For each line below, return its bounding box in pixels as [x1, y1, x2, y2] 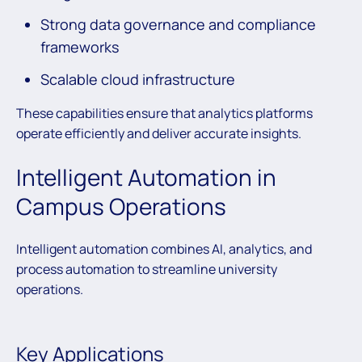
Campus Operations [16, 191, 226, 222]
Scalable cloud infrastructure [40, 69, 235, 89]
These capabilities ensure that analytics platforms [16, 103, 313, 122]
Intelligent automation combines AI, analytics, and [16, 240, 312, 259]
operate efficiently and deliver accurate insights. [16, 124, 301, 142]
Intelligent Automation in [16, 162, 276, 193]
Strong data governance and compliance [40, 14, 316, 34]
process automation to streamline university [16, 260, 277, 279]
